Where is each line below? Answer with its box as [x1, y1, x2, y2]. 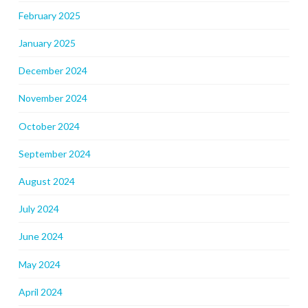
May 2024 [18, 258, 60, 270]
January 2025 [18, 37, 76, 49]
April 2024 [18, 285, 63, 298]
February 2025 [18, 9, 80, 21]
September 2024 [18, 147, 91, 159]
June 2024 [18, 230, 63, 243]
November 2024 [18, 92, 87, 104]
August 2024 [18, 175, 75, 187]
